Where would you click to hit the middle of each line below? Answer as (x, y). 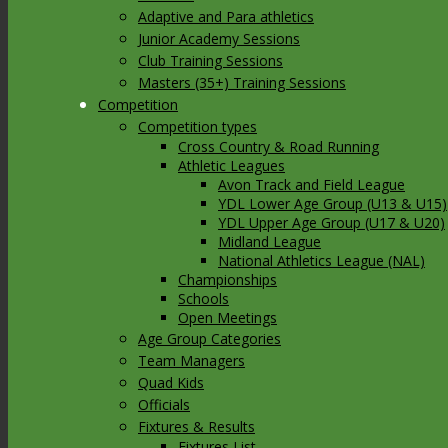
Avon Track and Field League (311, 184)
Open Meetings (227, 317)
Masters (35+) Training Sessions (242, 82)
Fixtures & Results (196, 426)
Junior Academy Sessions (219, 38)
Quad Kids (171, 382)
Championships (227, 279)
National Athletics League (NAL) (321, 260)
